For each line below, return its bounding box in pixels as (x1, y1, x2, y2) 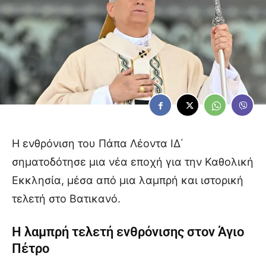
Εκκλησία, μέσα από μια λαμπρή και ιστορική (12, 173, 243, 186)
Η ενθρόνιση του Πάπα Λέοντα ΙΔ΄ (12, 137, 183, 150)
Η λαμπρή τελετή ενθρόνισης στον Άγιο (12, 224, 244, 239)
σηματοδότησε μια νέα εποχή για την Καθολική (12, 155, 254, 168)
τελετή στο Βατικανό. (12, 192, 121, 205)
